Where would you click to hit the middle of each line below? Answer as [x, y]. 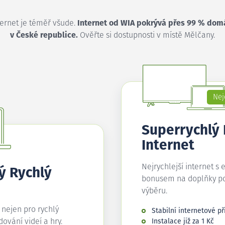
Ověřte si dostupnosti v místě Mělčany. [146, 35]
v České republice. [44, 35]
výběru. [154, 191]
